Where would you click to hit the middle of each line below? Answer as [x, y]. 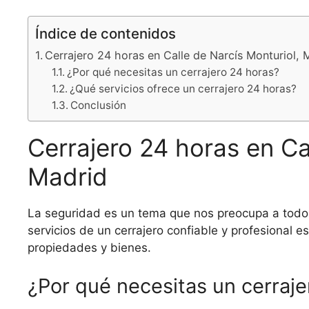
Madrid [68, 177]
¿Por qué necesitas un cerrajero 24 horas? [173, 72]
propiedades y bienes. [89, 248]
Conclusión [99, 106]
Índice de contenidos [106, 34]
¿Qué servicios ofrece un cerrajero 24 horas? [183, 89]
